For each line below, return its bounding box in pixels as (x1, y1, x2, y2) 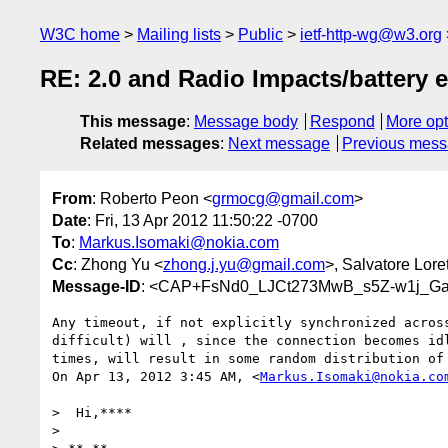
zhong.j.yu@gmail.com (163, 255, 325, 273)
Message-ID (52, 277, 141, 295)
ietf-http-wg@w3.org (300, 26, 442, 43)
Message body (194, 113, 298, 131)
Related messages (80, 135, 220, 153)
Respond (309, 113, 375, 131)
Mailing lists (137, 26, 221, 43)
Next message (228, 135, 330, 153)
